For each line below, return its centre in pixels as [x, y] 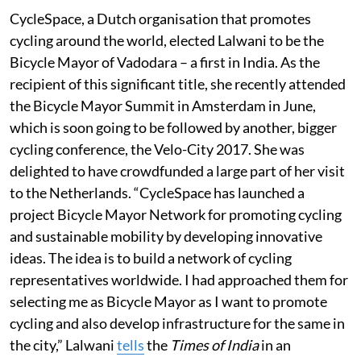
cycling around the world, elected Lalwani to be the [167, 40]
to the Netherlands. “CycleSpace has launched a [157, 192]
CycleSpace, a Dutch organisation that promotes [160, 18]
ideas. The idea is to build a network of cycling [151, 257]
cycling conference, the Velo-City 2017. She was [157, 149]
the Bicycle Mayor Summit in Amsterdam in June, [163, 105]
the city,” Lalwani [63, 344]
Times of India [216, 344]
